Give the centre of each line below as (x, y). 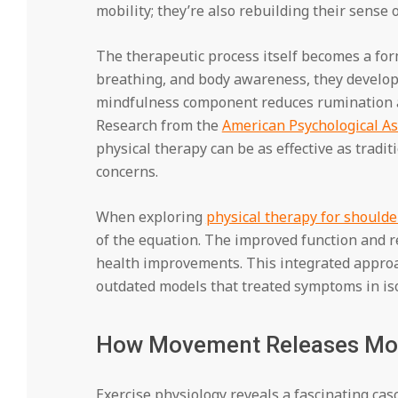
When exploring (151, 216)
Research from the (159, 125)
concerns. (127, 171)
